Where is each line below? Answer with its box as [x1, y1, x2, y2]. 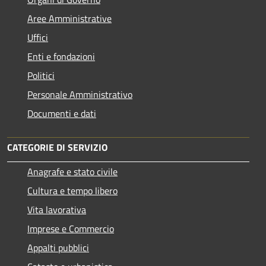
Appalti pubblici [27, 240, 89, 255]
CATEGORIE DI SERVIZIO [7, 140, 107, 154]
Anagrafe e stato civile [27, 164, 118, 179]
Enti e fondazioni [27, 49, 95, 64]
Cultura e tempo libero [27, 183, 118, 198]
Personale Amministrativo [27, 87, 132, 102]
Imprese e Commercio [27, 221, 114, 236]
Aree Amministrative [27, 11, 112, 26]
